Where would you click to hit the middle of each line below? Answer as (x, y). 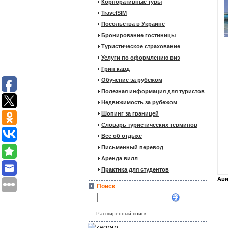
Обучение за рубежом (132, 80)
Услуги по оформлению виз (140, 58)
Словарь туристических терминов (149, 125)
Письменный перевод (132, 147)
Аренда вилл (120, 158)
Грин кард (116, 69)
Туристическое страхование (141, 46)
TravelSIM (114, 13)
